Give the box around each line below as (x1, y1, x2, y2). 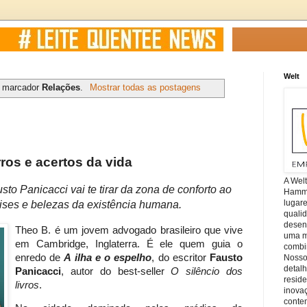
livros (15, 279, 39, 291)
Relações (42, 82, 81, 93)
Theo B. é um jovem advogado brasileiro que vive (15, 224, 243, 236)
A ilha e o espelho (64, 251, 152, 263)
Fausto (210, 251, 243, 263)
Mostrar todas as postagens (89, 82, 201, 93)
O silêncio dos (171, 265, 243, 277)
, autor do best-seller (61, 265, 171, 277)
